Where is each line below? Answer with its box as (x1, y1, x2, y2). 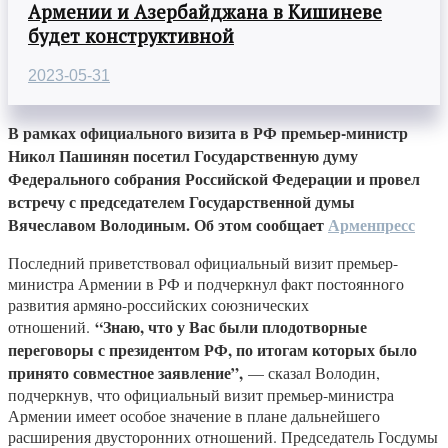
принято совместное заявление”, (8, 361, 243, 385)
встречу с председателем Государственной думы (8, 190, 355, 214)
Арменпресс (328, 213, 415, 237)
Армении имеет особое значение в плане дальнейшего (8, 405, 380, 427)
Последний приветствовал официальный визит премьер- (8, 252, 398, 274)
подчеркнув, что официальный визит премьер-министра (8, 384, 394, 406)
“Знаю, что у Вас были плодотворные (95, 315, 367, 339)
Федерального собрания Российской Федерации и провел (8, 167, 420, 191)
